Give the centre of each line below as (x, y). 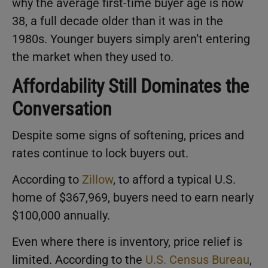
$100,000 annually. (61, 216)
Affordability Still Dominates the (130, 86)
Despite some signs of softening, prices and (128, 135)
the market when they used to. (93, 57)
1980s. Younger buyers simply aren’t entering (131, 39)
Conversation (62, 109)
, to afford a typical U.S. (174, 180)
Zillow (98, 180)
